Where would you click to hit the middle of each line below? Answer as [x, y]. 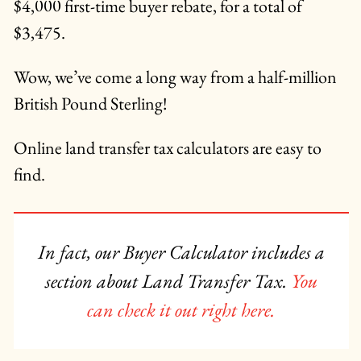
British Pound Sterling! [90, 104]
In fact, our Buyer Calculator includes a [181, 253]
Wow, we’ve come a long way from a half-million [175, 77]
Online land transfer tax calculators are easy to [167, 148]
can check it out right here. [181, 311]
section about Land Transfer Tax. [168, 282]
